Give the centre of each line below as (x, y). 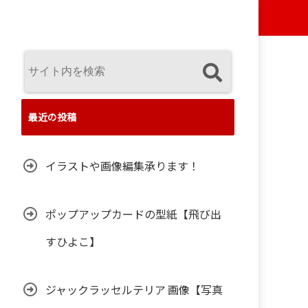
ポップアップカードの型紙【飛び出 (133, 214)
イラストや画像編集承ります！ (122, 166)
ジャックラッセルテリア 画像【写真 (134, 290)
